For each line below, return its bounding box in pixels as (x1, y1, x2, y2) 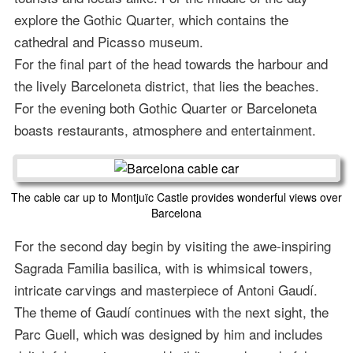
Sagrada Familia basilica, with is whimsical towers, (13, 258, 313, 278)
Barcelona (151, 205, 202, 221)
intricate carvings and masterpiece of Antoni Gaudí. (13, 280, 318, 300)
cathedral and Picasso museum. (13, 32, 203, 52)
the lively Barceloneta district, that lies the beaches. (13, 76, 319, 96)
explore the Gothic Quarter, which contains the (13, 9, 288, 30)
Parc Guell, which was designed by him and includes (13, 324, 323, 344)
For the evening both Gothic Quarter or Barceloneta (13, 98, 317, 118)
